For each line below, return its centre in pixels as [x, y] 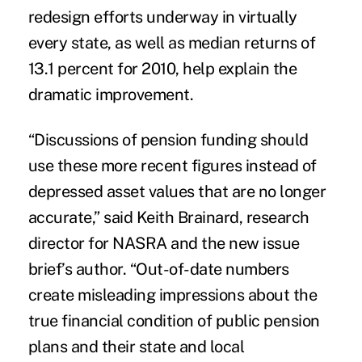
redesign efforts [85, 17]
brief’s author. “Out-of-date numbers [158, 269]
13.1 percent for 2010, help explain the [162, 68]
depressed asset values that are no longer [177, 191]
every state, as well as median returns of [172, 42]
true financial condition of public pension [174, 320]
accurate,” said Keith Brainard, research [168, 217]
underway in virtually [220, 17]
